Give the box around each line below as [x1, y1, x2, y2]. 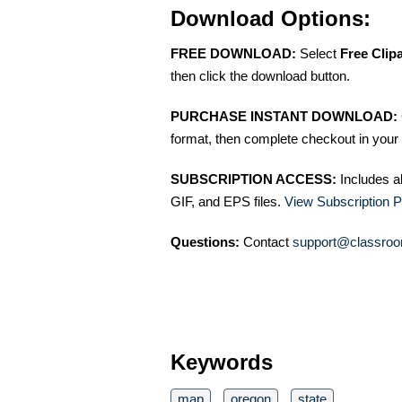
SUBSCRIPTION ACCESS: [170, 171, 336, 187]
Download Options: [170, 6, 371, 31]
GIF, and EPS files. [170, 194, 284, 209]
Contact [240, 234, 293, 249]
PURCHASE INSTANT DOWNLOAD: [170, 109, 398, 124]
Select [296, 46, 340, 61]
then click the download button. [170, 68, 350, 83]
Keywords [170, 350, 273, 374]
